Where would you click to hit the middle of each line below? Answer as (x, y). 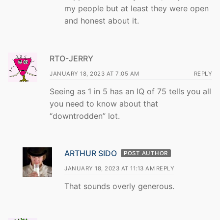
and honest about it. (102, 20)
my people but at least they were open (137, 8)
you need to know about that (104, 103)
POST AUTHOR (146, 153)
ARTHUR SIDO (91, 153)
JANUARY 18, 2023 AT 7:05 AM (95, 73)
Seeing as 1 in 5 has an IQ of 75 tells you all (130, 91)
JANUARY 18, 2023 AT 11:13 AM (110, 169)
